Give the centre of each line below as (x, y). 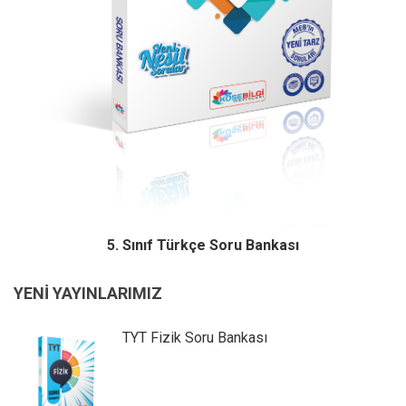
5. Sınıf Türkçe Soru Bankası (203, 245)
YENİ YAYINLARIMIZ (88, 293)
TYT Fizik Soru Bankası (194, 337)
